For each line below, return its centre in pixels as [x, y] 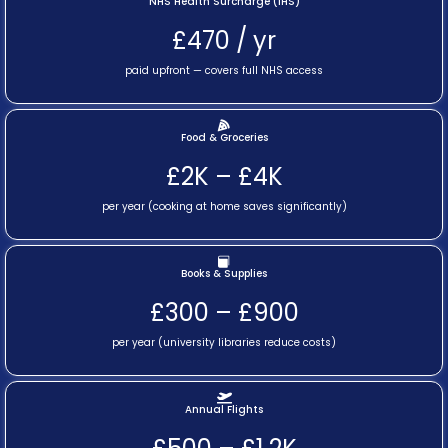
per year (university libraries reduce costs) [224, 342]
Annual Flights [224, 409]
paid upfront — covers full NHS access [224, 70]
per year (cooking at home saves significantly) [224, 206]
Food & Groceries [224, 137]
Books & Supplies [224, 273]
